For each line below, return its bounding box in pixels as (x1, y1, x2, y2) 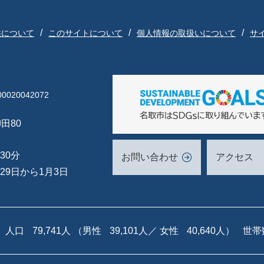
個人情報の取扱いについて (137, 28, 236, 38)
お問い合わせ (121, 152, 178, 162)
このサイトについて (48, 28, 123, 38)
